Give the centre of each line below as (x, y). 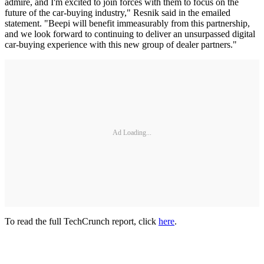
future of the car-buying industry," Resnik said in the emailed (118, 12)
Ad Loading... (132, 133)
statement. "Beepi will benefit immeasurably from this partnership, (127, 23)
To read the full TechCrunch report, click (82, 221)
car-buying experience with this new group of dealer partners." (121, 44)
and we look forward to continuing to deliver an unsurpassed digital (130, 34)
